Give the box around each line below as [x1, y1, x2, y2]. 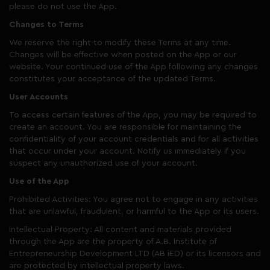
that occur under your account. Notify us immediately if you [9, 147, 246, 155]
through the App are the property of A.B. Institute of [9, 237, 217, 246]
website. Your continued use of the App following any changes [9, 63, 258, 71]
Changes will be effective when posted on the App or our [9, 51, 237, 59]
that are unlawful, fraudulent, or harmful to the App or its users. [9, 207, 259, 216]
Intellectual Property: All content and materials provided [9, 225, 231, 234]
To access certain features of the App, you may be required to [9, 111, 257, 119]
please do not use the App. [9, 2, 117, 11]
